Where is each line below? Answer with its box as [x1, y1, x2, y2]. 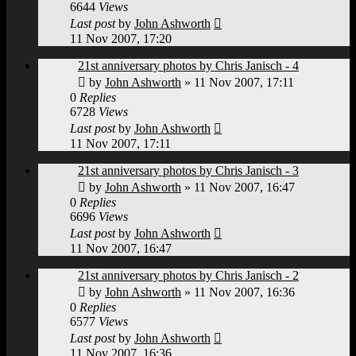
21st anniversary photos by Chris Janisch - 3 [78, 163, 299, 177]
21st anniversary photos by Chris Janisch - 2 [78, 268, 299, 282]
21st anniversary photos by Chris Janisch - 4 [78, 58, 299, 72]
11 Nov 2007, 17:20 [70, 31, 172, 45]
